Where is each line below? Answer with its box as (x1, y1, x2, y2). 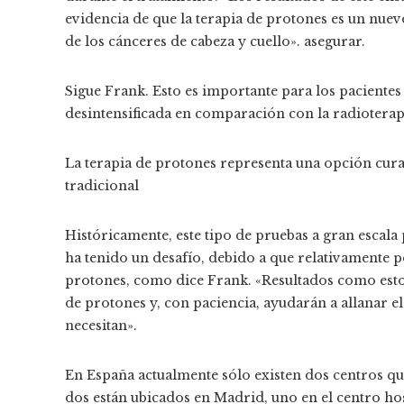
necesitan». (65, 317, 137, 334)
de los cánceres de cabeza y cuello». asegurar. (65, 32, 365, 50)
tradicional (65, 177, 139, 194)
